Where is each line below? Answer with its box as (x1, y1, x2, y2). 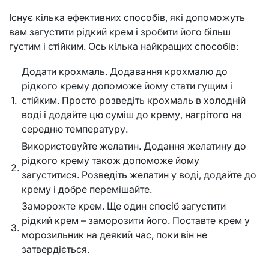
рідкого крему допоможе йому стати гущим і (22, 80, 232, 92)
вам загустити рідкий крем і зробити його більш (9, 26, 231, 38)
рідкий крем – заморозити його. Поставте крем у (22, 214, 250, 227)
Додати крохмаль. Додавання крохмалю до (22, 65, 228, 78)
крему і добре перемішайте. (22, 183, 152, 196)
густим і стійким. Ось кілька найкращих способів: (9, 40, 238, 53)
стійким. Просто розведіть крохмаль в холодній (22, 94, 246, 107)
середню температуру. (22, 123, 128, 136)
